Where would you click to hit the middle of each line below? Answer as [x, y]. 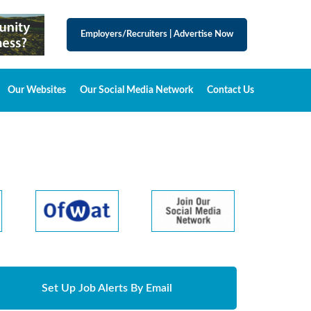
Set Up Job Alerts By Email [107, 288]
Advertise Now [202, 34]
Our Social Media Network [136, 90]
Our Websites [37, 90]
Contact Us [230, 90]
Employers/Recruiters [125, 34]
